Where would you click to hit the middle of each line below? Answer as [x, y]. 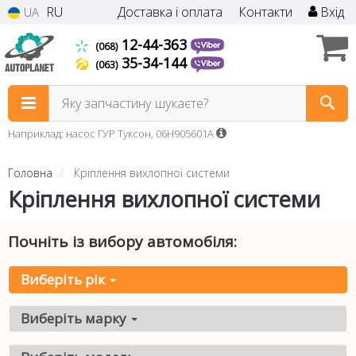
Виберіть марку [75, 318]
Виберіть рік [64, 279]
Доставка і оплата [170, 12]
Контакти [265, 12]
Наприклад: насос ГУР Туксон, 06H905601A [112, 133]
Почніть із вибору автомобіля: [122, 242]
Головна [30, 173]
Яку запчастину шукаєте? [135, 103]
